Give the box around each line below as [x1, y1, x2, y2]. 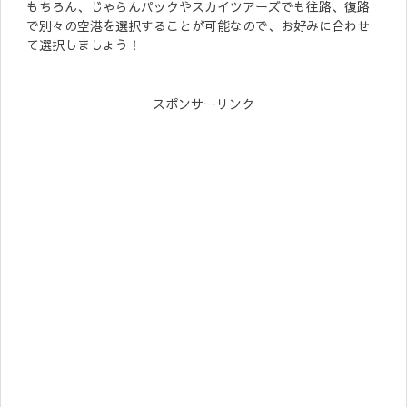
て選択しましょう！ [26, 35, 141, 54]
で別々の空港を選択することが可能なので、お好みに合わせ [26, 15, 370, 35]
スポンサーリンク [153, 94, 254, 113]
